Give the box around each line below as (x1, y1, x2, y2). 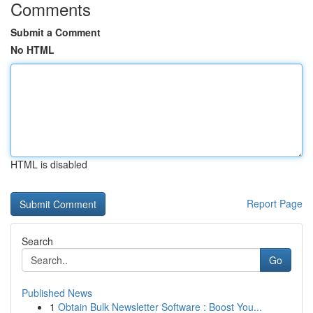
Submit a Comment (10, 25, 101, 39)
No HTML (10, 43, 54, 57)
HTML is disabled (10, 157, 87, 171)
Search (22, 234, 53, 248)
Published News (22, 286, 92, 300)
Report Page (247, 196, 303, 210)
